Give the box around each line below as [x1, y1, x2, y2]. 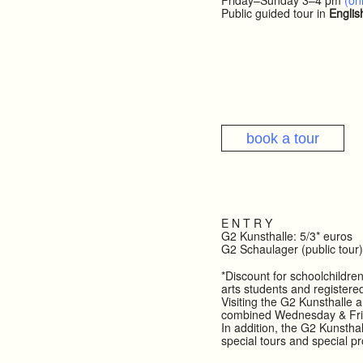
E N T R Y [220, 215, 272, 232]
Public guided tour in [220, 5, 329, 22]
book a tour [246, 130, 319, 147]
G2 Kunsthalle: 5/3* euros [220, 228, 352, 245]
